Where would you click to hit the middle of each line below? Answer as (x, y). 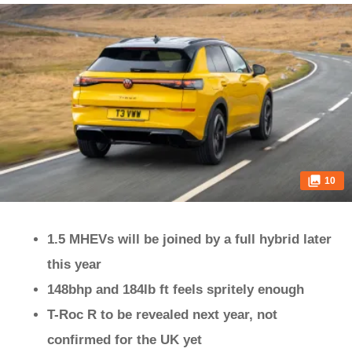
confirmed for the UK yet (125, 340)
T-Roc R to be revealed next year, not (162, 315)
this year (74, 264)
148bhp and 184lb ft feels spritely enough (176, 290)
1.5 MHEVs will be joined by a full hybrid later (189, 239)
